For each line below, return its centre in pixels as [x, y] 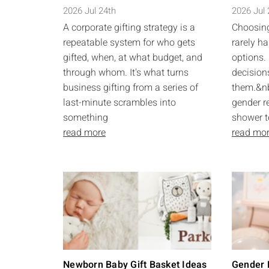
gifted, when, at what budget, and [133, 58]
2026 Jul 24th [89, 11]
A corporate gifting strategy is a [129, 28]
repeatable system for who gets [129, 43]
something [86, 118]
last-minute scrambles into [119, 103]
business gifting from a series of [131, 88]
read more [84, 133]
